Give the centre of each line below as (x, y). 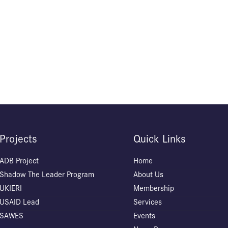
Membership (154, 188)
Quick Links (160, 139)
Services (148, 202)
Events (145, 216)
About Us (149, 174)
